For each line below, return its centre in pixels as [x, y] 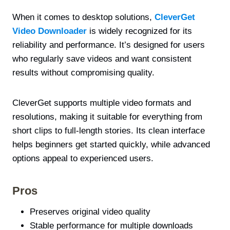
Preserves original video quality [90, 212]
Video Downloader [50, 31]
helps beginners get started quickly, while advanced [111, 144]
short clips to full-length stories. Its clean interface [109, 130]
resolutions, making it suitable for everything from [107, 117]
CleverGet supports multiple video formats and [102, 103]
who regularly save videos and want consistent [102, 59]
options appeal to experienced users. [83, 158]
